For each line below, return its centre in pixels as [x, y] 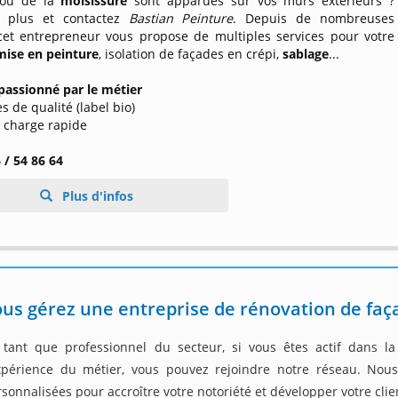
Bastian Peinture [181, 18]
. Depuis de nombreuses [314, 18]
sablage [306, 54]
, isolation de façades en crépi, [191, 54]
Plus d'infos [96, 196]
